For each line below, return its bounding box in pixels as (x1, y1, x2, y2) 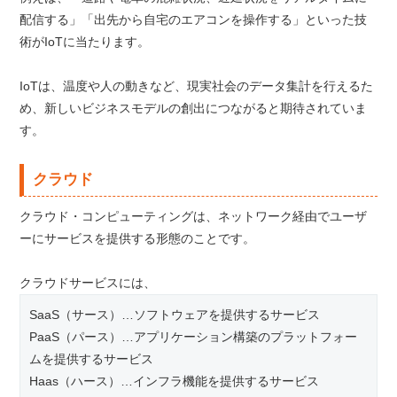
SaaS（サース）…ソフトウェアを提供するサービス (29, 307, 321, 323)
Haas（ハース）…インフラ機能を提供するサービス (29, 374, 320, 389)
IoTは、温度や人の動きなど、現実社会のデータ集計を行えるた (19, 79, 374, 94)
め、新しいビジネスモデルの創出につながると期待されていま (19, 101, 368, 116)
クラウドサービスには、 (19, 276, 157, 291)
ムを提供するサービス (29, 352, 154, 367)
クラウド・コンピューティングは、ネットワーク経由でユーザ (19, 209, 368, 224)
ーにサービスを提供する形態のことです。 (19, 231, 256, 246)
